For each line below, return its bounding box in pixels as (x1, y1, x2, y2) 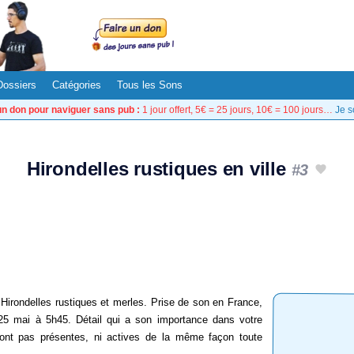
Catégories (52, 79, 101, 91)
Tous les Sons (117, 79, 183, 91)
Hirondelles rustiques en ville (26, 158, 292, 179)
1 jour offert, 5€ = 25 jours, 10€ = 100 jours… (139, 104, 335, 115)
